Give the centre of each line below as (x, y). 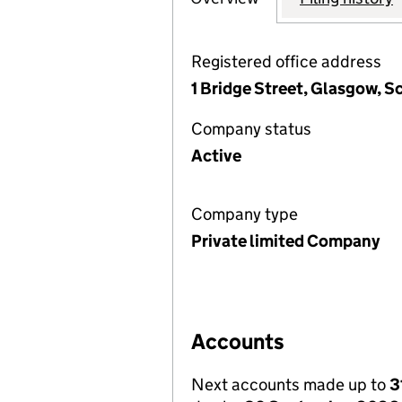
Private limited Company (285, 241)
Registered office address (286, 61)
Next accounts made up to (290, 385)
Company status (251, 129)
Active (216, 156)
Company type (245, 214)
